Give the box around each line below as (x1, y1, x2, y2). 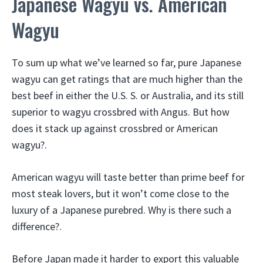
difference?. (12, 219, 62, 233)
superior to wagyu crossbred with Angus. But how (12, 104, 230, 119)
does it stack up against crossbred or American (12, 121, 218, 135)
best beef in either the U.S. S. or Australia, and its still (12, 88, 244, 102)
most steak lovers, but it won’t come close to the (12, 186, 229, 200)
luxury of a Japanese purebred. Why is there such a (12, 203, 231, 217)
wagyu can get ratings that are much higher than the (12, 72, 242, 86)
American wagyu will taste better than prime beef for (12, 170, 245, 184)
